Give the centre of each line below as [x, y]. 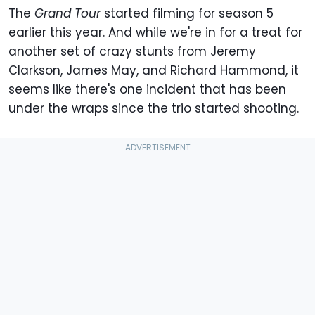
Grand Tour [67, 14]
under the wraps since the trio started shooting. [154, 109]
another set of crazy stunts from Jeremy [132, 52]
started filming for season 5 [187, 14]
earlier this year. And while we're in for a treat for [155, 33]
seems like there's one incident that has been [147, 90]
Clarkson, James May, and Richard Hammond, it [154, 71]
